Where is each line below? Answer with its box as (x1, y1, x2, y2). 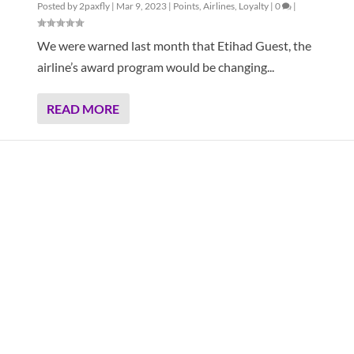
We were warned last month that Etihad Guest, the (36, 37, 311, 53)
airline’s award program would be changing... (36, 58, 274, 74)
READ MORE (46, 100, 119, 116)
